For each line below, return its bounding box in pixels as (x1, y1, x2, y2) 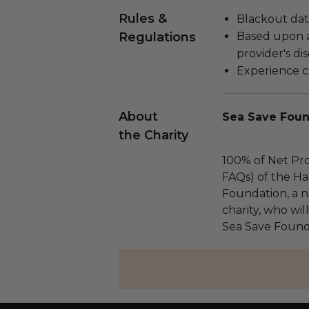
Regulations (119, 30, 196, 45)
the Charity (119, 128, 188, 143)
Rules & (119, 11, 167, 26)
